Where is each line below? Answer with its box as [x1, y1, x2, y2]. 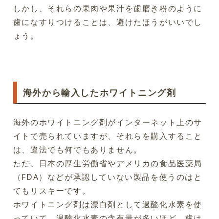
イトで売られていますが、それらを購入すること [13, 130, 203, 141]
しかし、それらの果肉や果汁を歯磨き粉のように [13, 2, 203, 14]
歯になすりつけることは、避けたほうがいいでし [13, 16, 203, 27]
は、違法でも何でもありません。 [13, 144, 142, 155]
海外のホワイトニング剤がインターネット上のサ [13, 116, 203, 128]
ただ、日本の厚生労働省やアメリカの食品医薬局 [13, 157, 203, 169]
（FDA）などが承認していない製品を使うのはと [13, 171, 202, 182]
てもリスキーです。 [13, 185, 91, 196]
